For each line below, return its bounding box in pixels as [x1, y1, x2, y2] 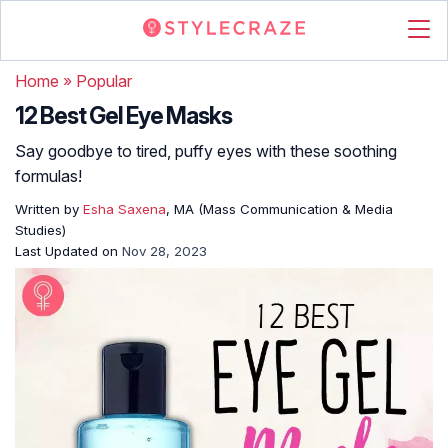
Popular [76, 71, 132, 91]
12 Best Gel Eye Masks [15, 102, 232, 130]
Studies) [15, 222, 66, 238]
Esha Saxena [83, 201, 166, 217]
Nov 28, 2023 [122, 243, 207, 259]
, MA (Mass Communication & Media [166, 201, 393, 217]
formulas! [15, 166, 82, 186]
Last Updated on [15, 243, 122, 259]
